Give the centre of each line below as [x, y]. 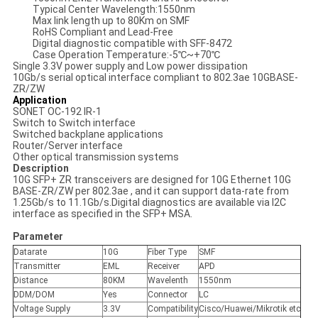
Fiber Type [167, 252]
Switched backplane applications [88, 135]
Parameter [38, 237]
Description [40, 169]
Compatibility [172, 309]
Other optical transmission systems [95, 157]
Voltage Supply [42, 309]
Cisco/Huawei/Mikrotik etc [249, 309]
